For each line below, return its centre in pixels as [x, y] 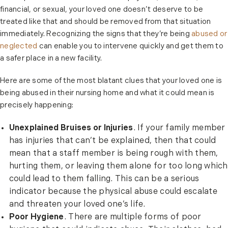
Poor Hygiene [36, 218]
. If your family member [179, 129]
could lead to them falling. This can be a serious [104, 179]
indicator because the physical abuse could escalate [113, 192]
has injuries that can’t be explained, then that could [112, 141]
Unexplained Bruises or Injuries [71, 129]
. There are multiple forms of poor [133, 218]
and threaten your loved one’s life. [77, 205]
